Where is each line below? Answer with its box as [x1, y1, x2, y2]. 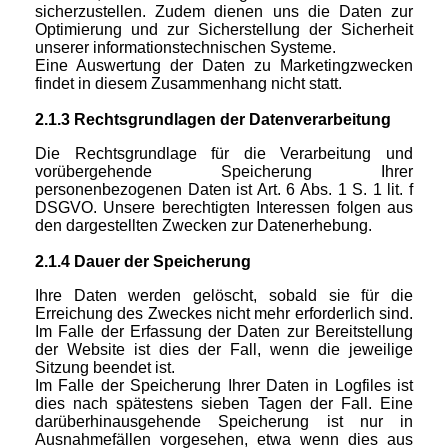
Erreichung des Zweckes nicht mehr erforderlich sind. [35, 305, 413, 323]
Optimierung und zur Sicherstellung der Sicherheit [35, 21, 413, 39]
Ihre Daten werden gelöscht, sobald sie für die [35, 287, 413, 305]
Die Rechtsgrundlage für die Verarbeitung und [35, 145, 413, 163]
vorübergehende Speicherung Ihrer [35, 163, 413, 181]
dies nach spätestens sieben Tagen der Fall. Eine [35, 395, 413, 413]
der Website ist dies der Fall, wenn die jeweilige [35, 341, 413, 359]
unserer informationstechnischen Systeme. [35, 39, 336, 57]
